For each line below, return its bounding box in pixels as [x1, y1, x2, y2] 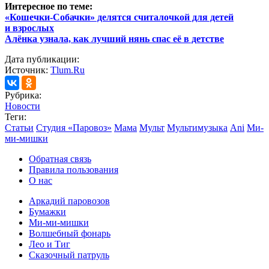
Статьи [5, 122, 34, 133]
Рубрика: [5, 90, 41, 101]
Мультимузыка [167, 122, 228, 133]
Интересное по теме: [5, 1, 92, 12]
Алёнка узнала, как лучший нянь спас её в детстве [5, 34, 224, 44]
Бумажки [29, 207, 66, 217]
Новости [5, 101, 40, 112]
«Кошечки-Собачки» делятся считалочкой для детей [5, 12, 234, 23]
